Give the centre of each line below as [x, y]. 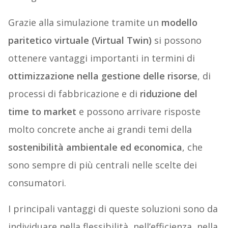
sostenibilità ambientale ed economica [95, 147]
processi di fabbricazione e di [74, 94]
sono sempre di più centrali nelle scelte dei [102, 165]
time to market [42, 112]
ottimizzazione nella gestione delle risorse [103, 76]
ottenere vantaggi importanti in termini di [101, 58]
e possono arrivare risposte [138, 112]
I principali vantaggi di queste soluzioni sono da [113, 209]
